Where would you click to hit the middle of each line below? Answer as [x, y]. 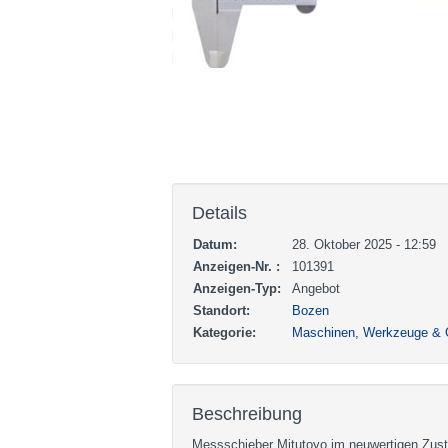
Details [219, 213]
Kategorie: [224, 332]
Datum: [215, 244]
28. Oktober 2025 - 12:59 [364, 244]
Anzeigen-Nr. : [236, 266]
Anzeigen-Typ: [237, 288]
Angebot [316, 288]
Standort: [221, 310]
